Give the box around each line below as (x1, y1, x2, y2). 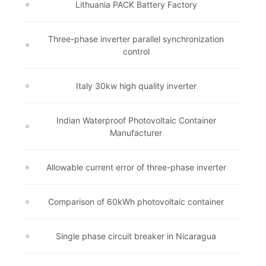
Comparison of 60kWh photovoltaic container (48, 197, 224, 207)
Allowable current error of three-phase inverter (46, 162, 226, 172)
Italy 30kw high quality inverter (75, 81, 197, 91)
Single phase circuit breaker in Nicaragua (56, 231, 216, 241)
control (122, 46, 150, 56)
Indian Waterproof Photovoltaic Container (56, 115, 216, 125)
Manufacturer (110, 128, 162, 138)
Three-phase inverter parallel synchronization (48, 34, 224, 44)
